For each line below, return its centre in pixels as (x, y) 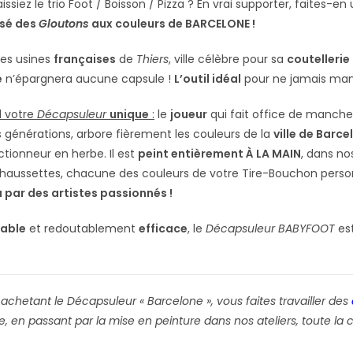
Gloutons (64, 23)
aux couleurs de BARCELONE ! (172, 23)
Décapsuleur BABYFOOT (270, 228)
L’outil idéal (208, 78)
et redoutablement (82, 228)
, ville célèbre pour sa (228, 59)
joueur (189, 114)
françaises (85, 59)
